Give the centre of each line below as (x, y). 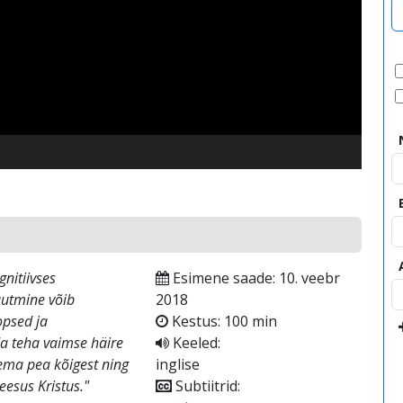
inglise (177, 364)
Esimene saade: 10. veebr (254, 278)
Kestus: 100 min (222, 321)
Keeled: (194, 343)
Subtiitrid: (206, 386)
